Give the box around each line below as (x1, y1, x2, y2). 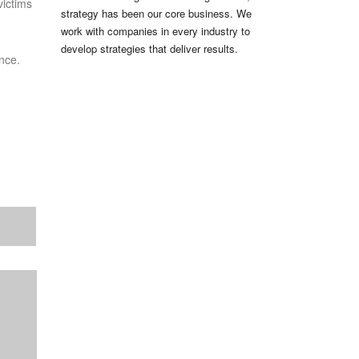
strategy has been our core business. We (61, 6, 252, 22)
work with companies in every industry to (61, 23, 250, 39)
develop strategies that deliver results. (61, 41, 238, 57)
